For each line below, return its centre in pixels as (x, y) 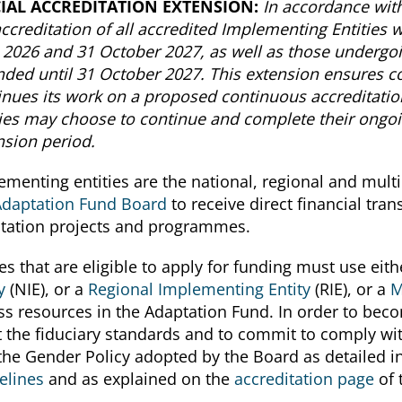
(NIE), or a (47, 288)
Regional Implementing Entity (201, 288)
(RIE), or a (353, 288)
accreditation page (304, 378)
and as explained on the (139, 378)
